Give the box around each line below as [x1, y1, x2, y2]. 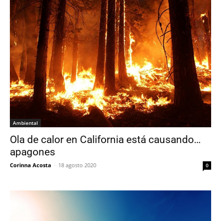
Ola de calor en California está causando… [10, 134, 201, 146]
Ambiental [13, 119, 38, 127]
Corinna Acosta [10, 161, 51, 169]
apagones [10, 146, 55, 158]
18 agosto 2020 [58, 161, 96, 169]
